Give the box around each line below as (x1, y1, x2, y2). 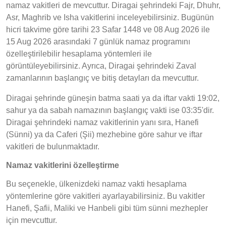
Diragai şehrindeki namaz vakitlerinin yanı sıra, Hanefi (6, 118, 199, 127)
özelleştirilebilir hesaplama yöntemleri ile (6, 49, 152, 59)
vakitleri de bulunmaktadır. (6, 142, 99, 151)
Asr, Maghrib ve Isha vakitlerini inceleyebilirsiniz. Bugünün (6, 13, 214, 22)
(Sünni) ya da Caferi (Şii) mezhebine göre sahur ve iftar (6, 130, 202, 139)
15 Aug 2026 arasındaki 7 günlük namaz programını (6, 37, 190, 46)
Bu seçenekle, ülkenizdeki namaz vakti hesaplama (6, 180, 187, 189)
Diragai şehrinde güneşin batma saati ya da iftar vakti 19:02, (6, 94, 219, 103)
